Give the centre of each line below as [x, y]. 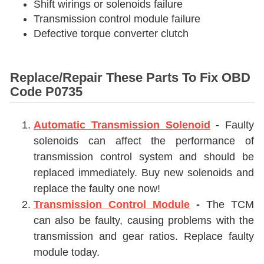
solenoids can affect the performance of [144, 141]
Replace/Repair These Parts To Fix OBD [130, 77]
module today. [67, 252]
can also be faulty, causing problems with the [144, 220]
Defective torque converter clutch [111, 34]
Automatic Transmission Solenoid [122, 125]
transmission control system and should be [144, 157]
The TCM [227, 204]
